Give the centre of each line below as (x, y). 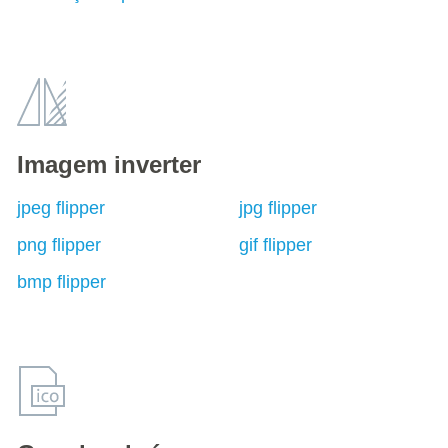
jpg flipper (277, 208)
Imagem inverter (109, 164)
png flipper (59, 245)
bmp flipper (61, 282)
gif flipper (275, 245)
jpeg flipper (61, 208)
